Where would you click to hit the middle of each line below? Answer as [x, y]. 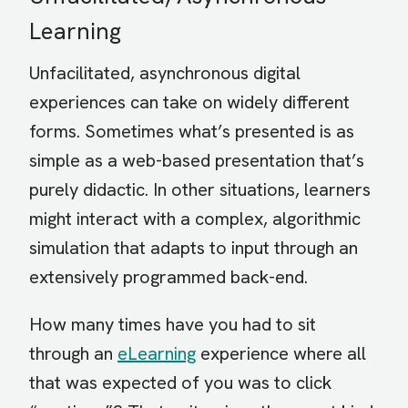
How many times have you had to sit [173, 325]
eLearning [157, 354]
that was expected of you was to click [180, 383]
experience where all [281, 354]
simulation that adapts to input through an [194, 248]
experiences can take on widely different [189, 102]
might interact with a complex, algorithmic [195, 219]
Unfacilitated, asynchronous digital [165, 73]
